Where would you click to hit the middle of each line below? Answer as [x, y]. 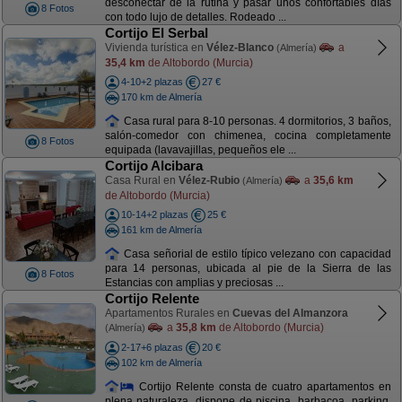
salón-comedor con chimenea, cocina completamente [248, 136]
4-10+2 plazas [152, 82]
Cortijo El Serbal [156, 33]
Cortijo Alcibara [153, 166]
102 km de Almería [161, 362]
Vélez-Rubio [209, 180]
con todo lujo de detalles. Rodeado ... [195, 17]
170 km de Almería [161, 96]
